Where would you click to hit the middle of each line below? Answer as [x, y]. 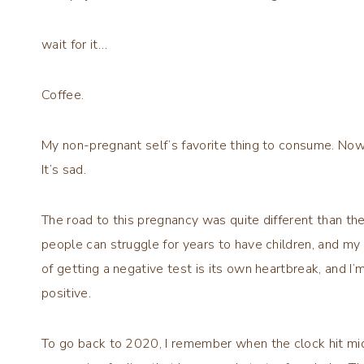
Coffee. [63, 95]
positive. [66, 294]
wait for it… [74, 45]
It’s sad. [64, 170]
